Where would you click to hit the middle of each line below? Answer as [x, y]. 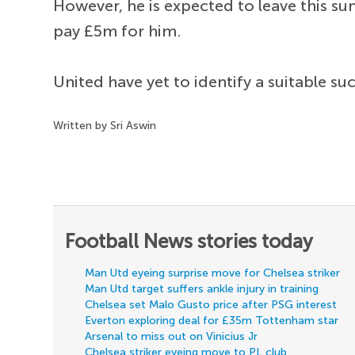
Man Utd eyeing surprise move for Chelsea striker [213, 273]
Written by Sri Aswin [105, 126]
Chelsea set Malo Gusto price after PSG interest [211, 305]
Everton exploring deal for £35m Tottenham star [212, 321]
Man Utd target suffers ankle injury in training [202, 289]
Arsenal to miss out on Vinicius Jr [172, 336]
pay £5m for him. [118, 31]
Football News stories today [189, 241]
